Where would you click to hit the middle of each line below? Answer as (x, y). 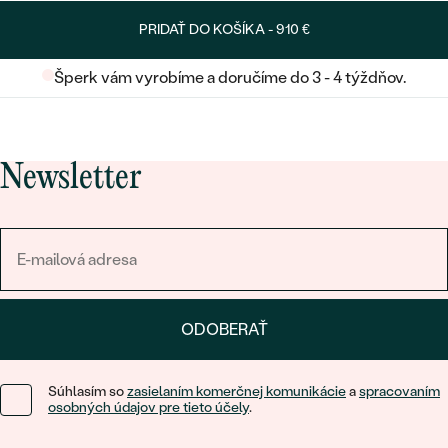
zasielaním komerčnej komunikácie (236, 391)
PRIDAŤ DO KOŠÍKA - (207, 29)
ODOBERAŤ (224, 329)
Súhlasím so (87, 391)
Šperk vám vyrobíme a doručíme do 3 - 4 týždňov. (230, 77)
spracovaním (399, 391)
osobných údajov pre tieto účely (148, 407)
